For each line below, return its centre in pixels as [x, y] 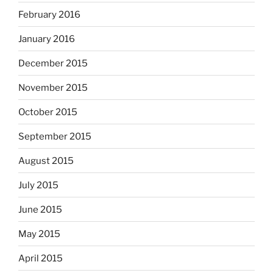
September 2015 [55, 136]
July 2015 [38, 185]
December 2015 [53, 63]
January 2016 [47, 39]
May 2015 [39, 234]
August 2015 [46, 161]
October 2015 [48, 112]
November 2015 [53, 87]
